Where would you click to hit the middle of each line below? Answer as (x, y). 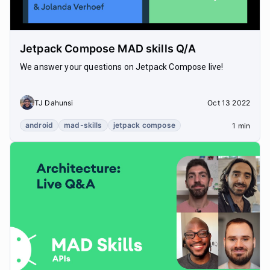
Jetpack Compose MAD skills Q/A (108, 48)
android (39, 125)
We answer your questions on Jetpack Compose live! (122, 67)
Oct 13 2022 (229, 102)
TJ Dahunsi (54, 102)
